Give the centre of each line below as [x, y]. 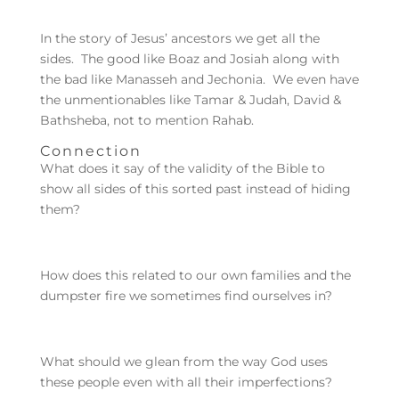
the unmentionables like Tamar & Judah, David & [190, 100]
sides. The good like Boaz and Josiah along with [189, 59]
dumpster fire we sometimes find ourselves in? [186, 296]
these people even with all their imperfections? [186, 383]
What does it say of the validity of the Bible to [182, 169]
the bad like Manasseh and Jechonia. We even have [199, 80]
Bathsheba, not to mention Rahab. [147, 121]
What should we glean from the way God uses [183, 362]
